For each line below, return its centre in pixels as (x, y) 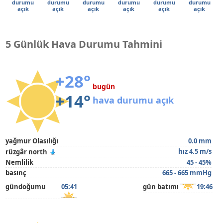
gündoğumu (26, 187)
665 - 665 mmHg (187, 173)
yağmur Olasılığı (32, 141)
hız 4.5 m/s (195, 151)
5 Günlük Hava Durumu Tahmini (84, 44)
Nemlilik (20, 162)
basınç (16, 173)
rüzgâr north (27, 152)
